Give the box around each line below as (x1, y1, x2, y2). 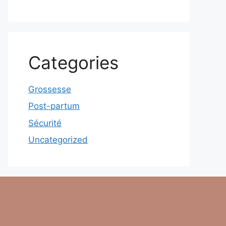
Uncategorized (28, 135, 88, 145)
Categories (28, 51, 119, 73)
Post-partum (28, 101, 80, 111)
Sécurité (28, 118, 62, 128)
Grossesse (28, 84, 71, 94)
